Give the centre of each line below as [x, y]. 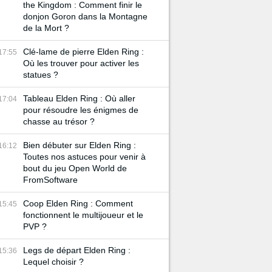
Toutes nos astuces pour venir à [84, 157]
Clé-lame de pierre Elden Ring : [83, 52]
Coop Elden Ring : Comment [78, 203]
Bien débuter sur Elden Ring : [80, 145]
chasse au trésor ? [59, 121]
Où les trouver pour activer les [81, 63]
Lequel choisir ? [53, 262]
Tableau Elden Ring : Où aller [79, 98]
